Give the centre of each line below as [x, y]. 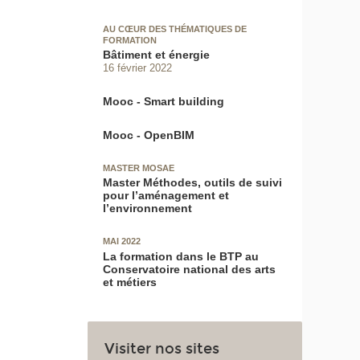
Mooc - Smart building [164, 102]
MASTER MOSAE [139, 168]
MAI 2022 [122, 241]
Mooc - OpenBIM [149, 135]
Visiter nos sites [162, 348]
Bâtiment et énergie [157, 55]
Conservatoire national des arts [190, 269]
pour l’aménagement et [166, 196]
